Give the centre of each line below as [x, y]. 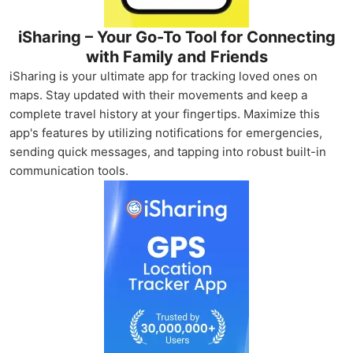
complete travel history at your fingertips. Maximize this [165, 114]
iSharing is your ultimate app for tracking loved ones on [163, 76]
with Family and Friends [176, 57]
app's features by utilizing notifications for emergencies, [166, 133]
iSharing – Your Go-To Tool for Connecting [176, 37]
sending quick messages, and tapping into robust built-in [168, 152]
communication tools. [69, 171]
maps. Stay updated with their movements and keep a [158, 95]
